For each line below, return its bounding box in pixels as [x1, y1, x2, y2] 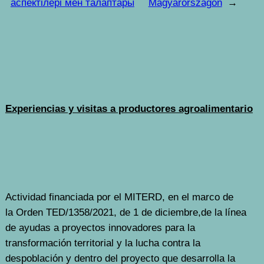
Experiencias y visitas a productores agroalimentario [5, 103, 253, 114]
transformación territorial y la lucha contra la [5, 237, 200, 249]
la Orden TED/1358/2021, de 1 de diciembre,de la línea [5, 207, 246, 219]
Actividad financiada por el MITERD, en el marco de [5, 192, 233, 203]
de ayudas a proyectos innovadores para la [5, 222, 195, 234]
